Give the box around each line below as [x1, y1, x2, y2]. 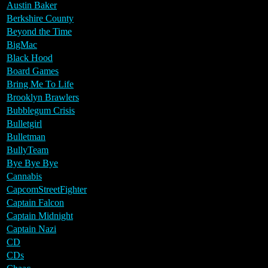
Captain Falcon [7, 197, 64, 208]
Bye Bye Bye [7, 157, 58, 168]
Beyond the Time [7, 26, 72, 36]
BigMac [7, 39, 37, 50]
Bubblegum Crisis [7, 105, 75, 115]
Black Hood [7, 52, 53, 63]
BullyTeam [7, 144, 48, 155]
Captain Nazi [7, 223, 56, 234]
